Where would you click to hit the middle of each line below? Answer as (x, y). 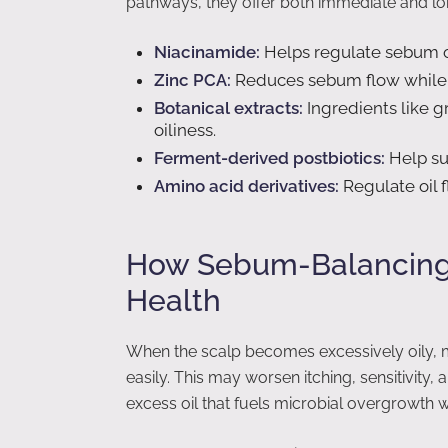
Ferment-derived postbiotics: (269, 158)
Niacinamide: (207, 52)
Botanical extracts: (228, 108)
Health (173, 301)
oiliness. (185, 130)
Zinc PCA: (192, 80)
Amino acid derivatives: (246, 186)
